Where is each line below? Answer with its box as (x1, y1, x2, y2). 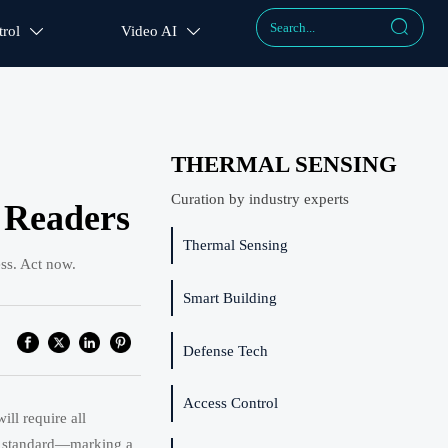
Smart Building (182, 289, 277, 306)
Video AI (121, 23, 178, 40)
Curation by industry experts (170, 190, 349, 207)
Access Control (182, 395, 278, 412)
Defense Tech (182, 342, 268, 359)
